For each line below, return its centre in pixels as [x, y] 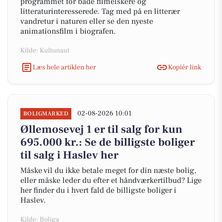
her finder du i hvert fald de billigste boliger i [98, 190]
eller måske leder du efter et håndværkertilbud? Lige [111, 180]
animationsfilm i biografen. [68, 31]
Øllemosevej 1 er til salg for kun [101, 129]
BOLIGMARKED [46, 114]
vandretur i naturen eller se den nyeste [87, 21]
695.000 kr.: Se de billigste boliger [108, 142]
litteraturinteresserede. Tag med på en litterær [100, 11]
